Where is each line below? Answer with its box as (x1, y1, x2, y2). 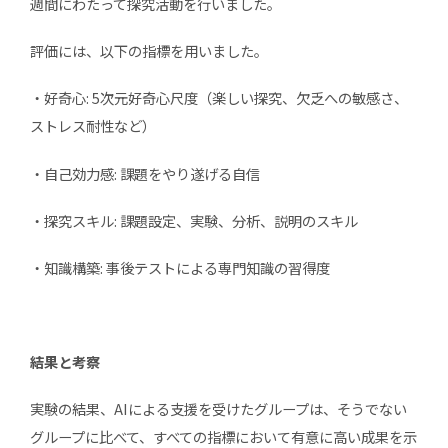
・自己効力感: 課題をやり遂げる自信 (29, 162, 260, 184)
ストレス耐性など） (29, 115, 156, 137)
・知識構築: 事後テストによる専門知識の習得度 (29, 256, 330, 278)
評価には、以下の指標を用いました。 (29, 40, 268, 62)
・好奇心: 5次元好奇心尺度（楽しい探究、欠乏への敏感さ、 (29, 87, 408, 109)
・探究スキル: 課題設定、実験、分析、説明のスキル (29, 209, 358, 231)
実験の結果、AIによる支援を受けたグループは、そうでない (29, 398, 407, 420)
